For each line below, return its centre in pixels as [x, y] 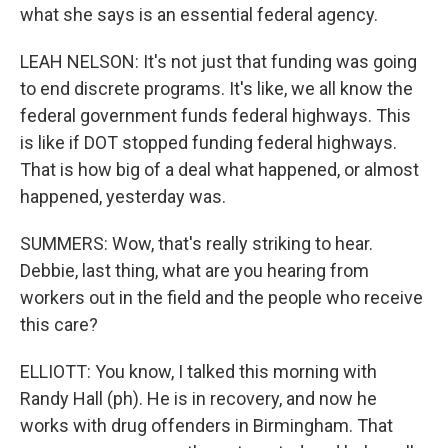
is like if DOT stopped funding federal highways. [208, 142]
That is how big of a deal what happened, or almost [219, 169]
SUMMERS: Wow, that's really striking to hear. [196, 243]
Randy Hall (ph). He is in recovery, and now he [198, 398]
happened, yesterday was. [123, 196]
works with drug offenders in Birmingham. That [206, 425]
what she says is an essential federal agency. [199, 14]
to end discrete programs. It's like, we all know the [216, 88]
